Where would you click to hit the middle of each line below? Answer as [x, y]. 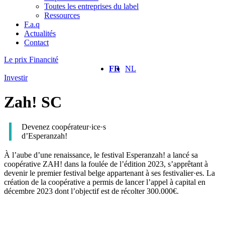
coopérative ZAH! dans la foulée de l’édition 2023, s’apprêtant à [106, 164]
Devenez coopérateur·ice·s [64, 127]
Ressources [62, 15]
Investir [16, 78]
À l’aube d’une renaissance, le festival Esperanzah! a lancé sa [101, 155]
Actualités [40, 33]
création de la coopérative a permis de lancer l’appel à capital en [105, 182]
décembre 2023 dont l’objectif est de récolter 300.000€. [91, 191]
